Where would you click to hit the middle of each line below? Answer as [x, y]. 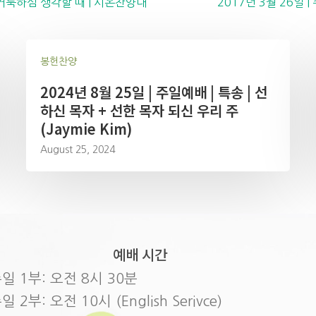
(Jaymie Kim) [86, 129]
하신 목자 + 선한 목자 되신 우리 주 [140, 110]
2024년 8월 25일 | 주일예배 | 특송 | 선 [154, 92]
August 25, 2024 [78, 150]
